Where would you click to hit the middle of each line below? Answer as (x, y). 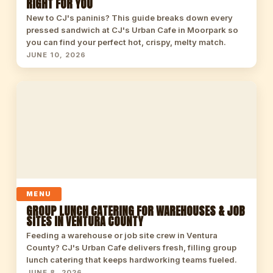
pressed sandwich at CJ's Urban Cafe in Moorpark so (132, 30)
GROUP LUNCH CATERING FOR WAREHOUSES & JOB (135, 211)
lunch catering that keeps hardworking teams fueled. (131, 260)
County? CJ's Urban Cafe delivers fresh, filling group (131, 247)
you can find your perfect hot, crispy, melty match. (126, 42)
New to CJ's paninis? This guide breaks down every (129, 18)
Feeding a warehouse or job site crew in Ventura (122, 235)
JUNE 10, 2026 (56, 55)
